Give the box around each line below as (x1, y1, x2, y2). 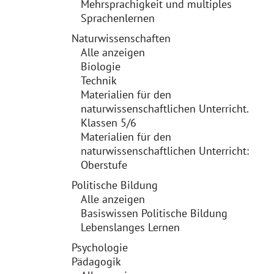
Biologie (81, 59, 120, 73)
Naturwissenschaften (72, 31, 171, 45)
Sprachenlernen (81, 11, 155, 25)
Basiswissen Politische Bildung (81, 206, 228, 220)
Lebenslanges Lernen (81, 220, 180, 234)
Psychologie (72, 240, 128, 254)
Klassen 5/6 (81, 116, 136, 130)
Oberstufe (81, 158, 127, 172)
